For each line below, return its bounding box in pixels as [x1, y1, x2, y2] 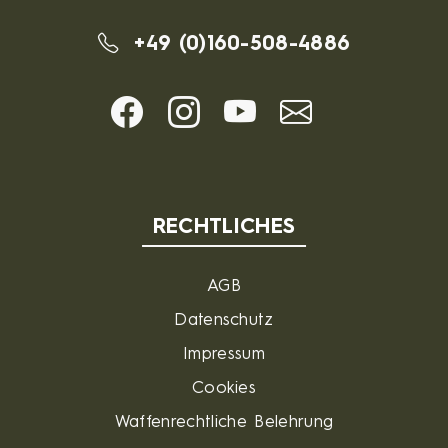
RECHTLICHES [152, 217, 296, 238]
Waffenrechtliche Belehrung [114, 414, 334, 431]
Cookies [191, 380, 257, 397]
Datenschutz [174, 312, 274, 329]
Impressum [183, 346, 265, 363]
